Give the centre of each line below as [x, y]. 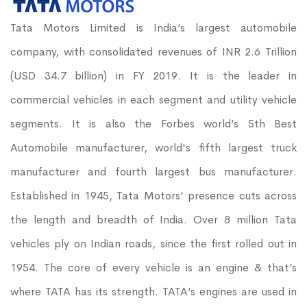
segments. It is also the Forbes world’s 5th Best [153, 124]
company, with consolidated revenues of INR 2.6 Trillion [153, 52]
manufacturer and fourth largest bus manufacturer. [153, 172]
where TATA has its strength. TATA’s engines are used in [153, 292]
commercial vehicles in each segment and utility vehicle [153, 100]
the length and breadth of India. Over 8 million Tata [153, 220]
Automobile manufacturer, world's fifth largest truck [153, 148]
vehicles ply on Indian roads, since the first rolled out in [153, 244]
